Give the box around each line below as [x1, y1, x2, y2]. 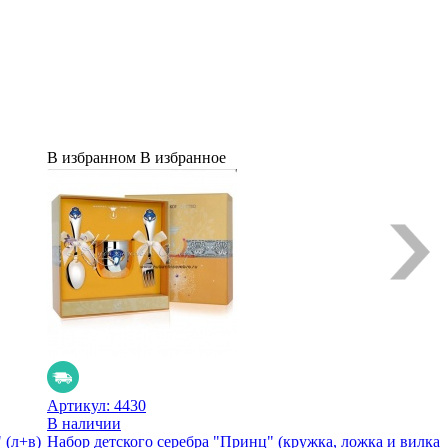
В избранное [140, 148, 226, 166]
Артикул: [47, 396, 114, 414]
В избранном [47, 148, 136, 166]
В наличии [47, 414, 121, 432]
